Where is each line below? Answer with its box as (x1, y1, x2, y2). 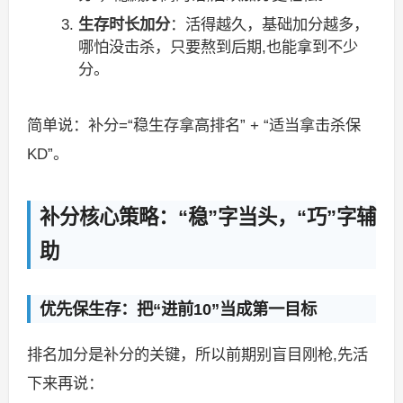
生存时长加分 (78, 15, 171, 34)
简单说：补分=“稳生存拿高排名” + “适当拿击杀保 (26, 115, 361, 134)
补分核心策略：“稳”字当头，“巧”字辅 (39, 205, 376, 228)
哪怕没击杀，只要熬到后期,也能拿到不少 (78, 38, 359, 57)
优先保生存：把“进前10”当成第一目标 (39, 300, 317, 319)
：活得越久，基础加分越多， (170, 15, 370, 34)
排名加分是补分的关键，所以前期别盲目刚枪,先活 (26, 345, 368, 363)
